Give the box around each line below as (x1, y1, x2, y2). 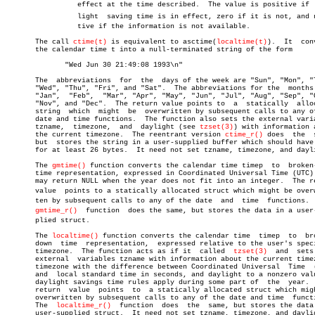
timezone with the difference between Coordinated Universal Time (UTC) (6, 263, 305, 271)
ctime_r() (225, 131, 263, 139)
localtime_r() (56, 302, 111, 309)
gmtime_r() (35, 207, 77, 214)
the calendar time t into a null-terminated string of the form (6, 46, 292, 53)
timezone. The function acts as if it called (6, 247, 233, 255)
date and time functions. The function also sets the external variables (6, 115, 136, 123)
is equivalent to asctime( (107, 38, 217, 46)
